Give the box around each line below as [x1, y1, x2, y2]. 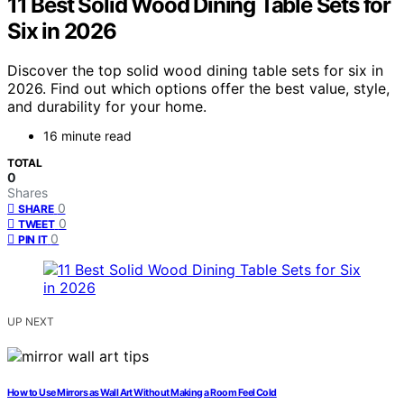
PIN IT [18, 233, 48, 247]
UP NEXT [7, 315, 54, 329]
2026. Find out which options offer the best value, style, [7, 79, 390, 98]
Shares [7, 185, 48, 201]
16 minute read [43, 128, 132, 144]
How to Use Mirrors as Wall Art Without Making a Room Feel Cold [7, 387, 277, 399]
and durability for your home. [7, 97, 207, 116]
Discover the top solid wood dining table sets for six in [7, 61, 383, 80]
